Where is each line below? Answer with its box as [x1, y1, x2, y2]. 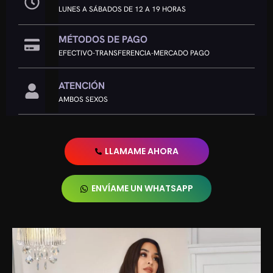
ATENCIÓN [58, 79, 105, 93]
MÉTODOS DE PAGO [58, 33, 148, 46]
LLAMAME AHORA [104, 145, 179, 158]
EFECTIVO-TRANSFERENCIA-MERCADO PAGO [58, 48, 210, 58]
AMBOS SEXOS [58, 94, 108, 105]
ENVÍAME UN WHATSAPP [91, 182, 193, 195]
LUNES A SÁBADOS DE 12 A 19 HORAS [58, 4, 186, 15]
